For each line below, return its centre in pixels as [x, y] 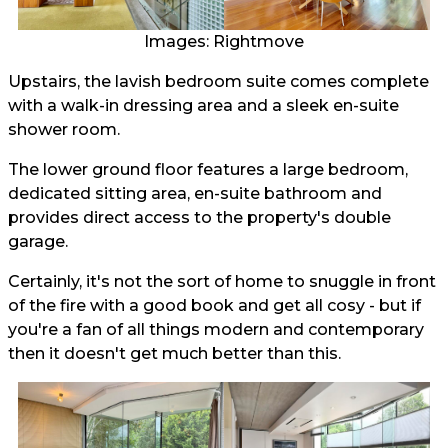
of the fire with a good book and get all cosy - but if [214, 306]
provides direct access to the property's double [199, 218]
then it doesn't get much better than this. [174, 354]
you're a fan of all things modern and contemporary [216, 330]
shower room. [64, 130]
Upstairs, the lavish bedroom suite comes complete [218, 82]
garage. [38, 242]
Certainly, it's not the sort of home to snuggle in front [222, 282]
